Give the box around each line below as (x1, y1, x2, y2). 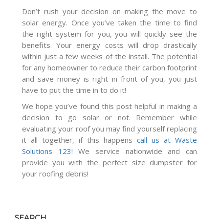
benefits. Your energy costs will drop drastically (22, 40, 197, 50)
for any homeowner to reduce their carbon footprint (22, 62, 197, 72)
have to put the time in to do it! (22, 85, 126, 95)
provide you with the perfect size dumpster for (22, 157, 197, 167)
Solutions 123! (22, 146, 73, 156)
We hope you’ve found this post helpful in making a (22, 101, 197, 111)
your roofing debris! (22, 168, 88, 178)
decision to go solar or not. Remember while (22, 112, 197, 122)
